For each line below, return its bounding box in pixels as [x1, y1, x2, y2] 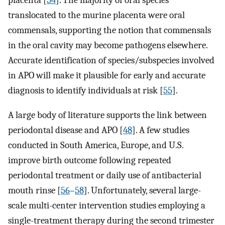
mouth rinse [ [8, 184, 61, 196]
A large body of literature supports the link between [8, 109, 207, 121]
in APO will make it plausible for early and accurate [8, 70, 205, 81]
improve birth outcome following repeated [8, 154, 171, 166]
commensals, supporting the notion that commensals [8, 25, 211, 36]
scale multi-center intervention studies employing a [8, 199, 205, 211]
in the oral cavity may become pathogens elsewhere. [8, 40, 207, 51]
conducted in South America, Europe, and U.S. [8, 139, 183, 151]
